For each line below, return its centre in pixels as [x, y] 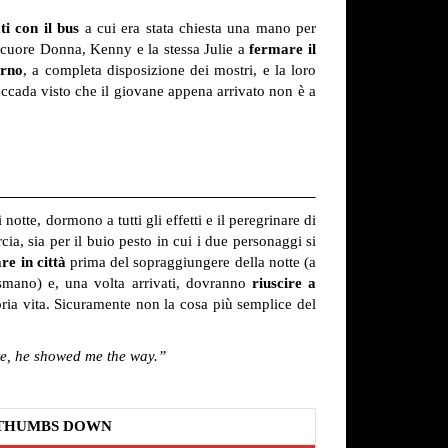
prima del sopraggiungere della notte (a [191, 262]
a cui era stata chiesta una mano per [198, 28]
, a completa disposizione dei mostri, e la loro [169, 70]
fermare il [283, 49]
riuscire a [284, 283]
